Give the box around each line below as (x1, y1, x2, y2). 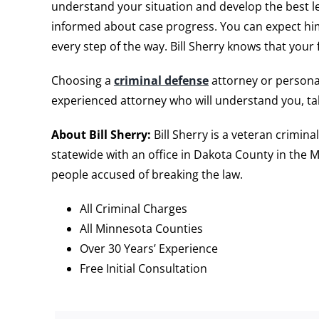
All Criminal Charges (79, 201, 187, 217)
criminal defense (113, 73, 209, 89)
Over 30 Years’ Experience (79, 241, 218, 257)
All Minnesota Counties (79, 221, 203, 237)
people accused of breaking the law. (51, 167, 243, 183)
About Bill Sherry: (51, 127, 151, 143)
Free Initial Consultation (79, 261, 207, 277)
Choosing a (51, 73, 114, 89)
